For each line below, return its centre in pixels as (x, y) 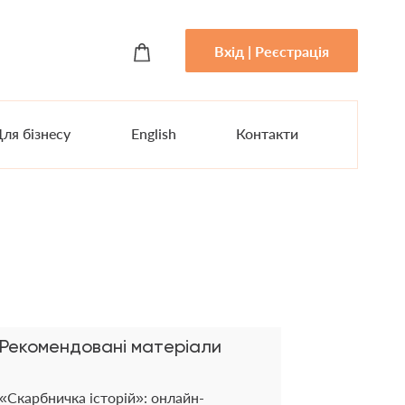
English (153, 133)
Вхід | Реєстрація (272, 51)
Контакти (268, 133)
